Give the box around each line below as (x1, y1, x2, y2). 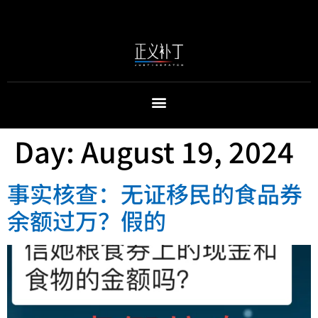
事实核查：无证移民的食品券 (7, 176, 302, 209)
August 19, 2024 (81, 130, 294, 172)
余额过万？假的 (7, 203, 166, 236)
